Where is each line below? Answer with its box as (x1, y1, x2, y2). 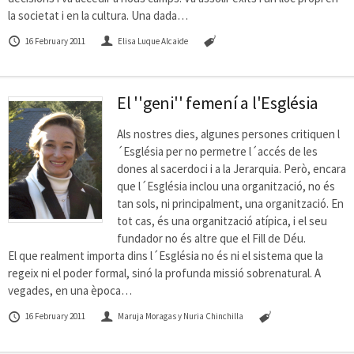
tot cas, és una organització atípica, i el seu (117, 213, 327, 229)
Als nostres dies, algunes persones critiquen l (117, 126, 340, 142)
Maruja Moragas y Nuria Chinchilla (118, 311, 244, 322)
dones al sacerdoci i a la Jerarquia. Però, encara (117, 161, 346, 177)
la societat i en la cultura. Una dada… (8, 8, 188, 23)
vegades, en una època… (8, 283, 132, 299)
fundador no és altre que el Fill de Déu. (117, 231, 306, 247)
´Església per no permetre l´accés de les (117, 144, 318, 160)
